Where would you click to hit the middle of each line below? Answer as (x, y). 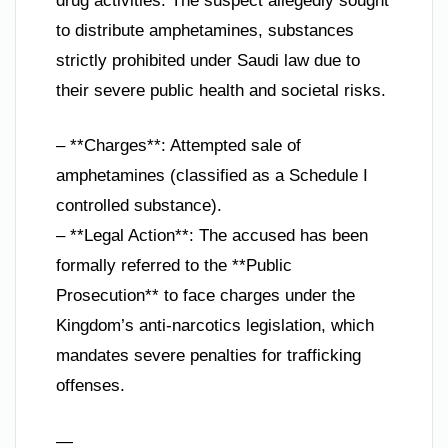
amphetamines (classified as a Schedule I (212, 176)
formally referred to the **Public (174, 266)
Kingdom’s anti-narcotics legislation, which (215, 326)
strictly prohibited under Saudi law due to (208, 60)
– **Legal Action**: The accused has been (212, 236)
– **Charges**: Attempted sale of (178, 146)
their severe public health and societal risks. (221, 90)
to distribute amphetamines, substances (205, 30)
